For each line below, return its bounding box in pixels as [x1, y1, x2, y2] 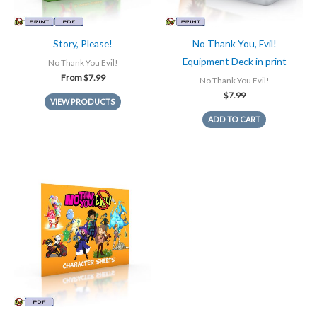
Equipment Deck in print [182, 55, 287, 68]
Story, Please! [53, 38, 113, 50]
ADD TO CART [208, 115, 260, 125]
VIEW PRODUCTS [50, 97, 115, 107]
